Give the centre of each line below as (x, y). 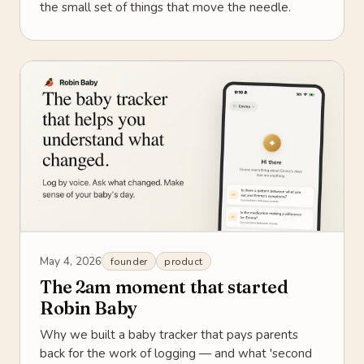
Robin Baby (89, 309)
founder (129, 261)
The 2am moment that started (164, 288)
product (184, 261)
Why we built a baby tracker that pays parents (169, 335)
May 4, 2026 (71, 261)
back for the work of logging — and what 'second (176, 354)
